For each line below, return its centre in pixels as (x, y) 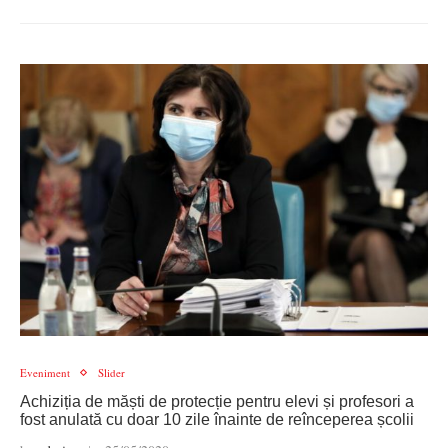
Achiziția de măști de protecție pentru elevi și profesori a (217, 401)
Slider (111, 372)
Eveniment (45, 372)
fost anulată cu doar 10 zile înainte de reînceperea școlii (217, 419)
